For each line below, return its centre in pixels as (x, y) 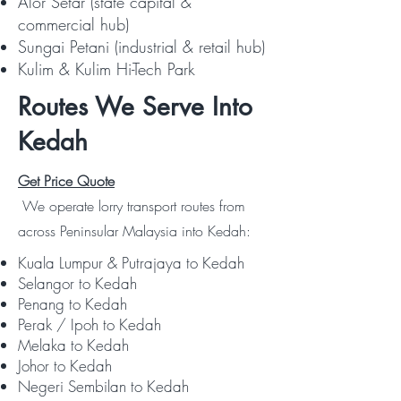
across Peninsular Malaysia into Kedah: (134, 231)
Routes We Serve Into (135, 107)
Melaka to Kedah (73, 345)
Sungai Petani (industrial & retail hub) (141, 47)
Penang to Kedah (73, 304)
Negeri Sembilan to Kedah (103, 386)
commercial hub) (73, 24)
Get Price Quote (66, 181)
